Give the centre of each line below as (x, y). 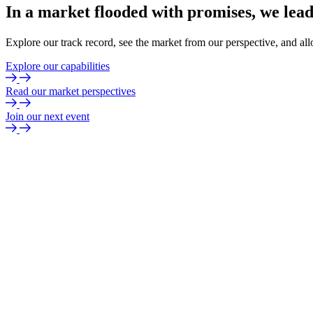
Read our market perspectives (71, 92)
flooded (121, 12)
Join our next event (48, 117)
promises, (221, 12)
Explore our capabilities (58, 66)
